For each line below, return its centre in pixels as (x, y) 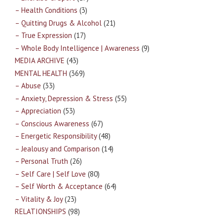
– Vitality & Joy (39, 199)
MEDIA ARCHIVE (40, 61)
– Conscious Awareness (52, 123)
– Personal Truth (41, 161)
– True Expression (43, 36)
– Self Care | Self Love (50, 174)
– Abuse (28, 86)
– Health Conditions (46, 10)
